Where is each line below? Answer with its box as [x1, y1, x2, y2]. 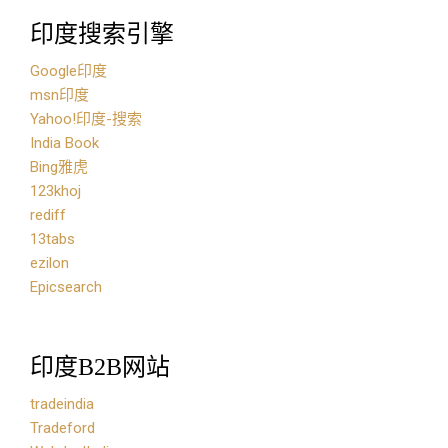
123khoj [30, 182, 81, 200]
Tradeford [30, 419, 95, 437]
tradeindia [30, 395, 94, 413]
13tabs [30, 230, 75, 248]
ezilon [30, 254, 69, 272]
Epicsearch [30, 278, 102, 296]
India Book [30, 134, 99, 152]
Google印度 [30, 62, 107, 80]
